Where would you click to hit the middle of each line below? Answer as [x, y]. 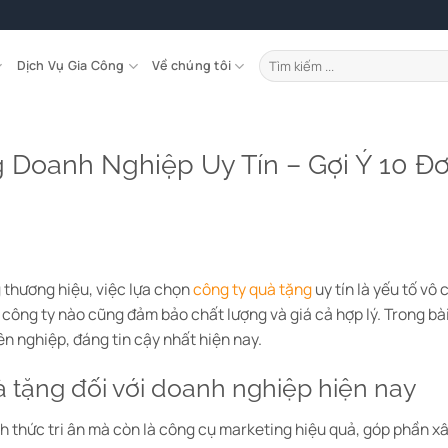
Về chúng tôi [192, 65]
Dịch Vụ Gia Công [70, 65]
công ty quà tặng [253, 288]
